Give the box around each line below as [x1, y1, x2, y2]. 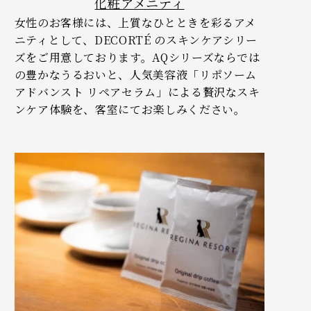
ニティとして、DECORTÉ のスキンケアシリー [14, 31, 258, 48]
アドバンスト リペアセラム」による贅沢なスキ [14, 83, 260, 100]
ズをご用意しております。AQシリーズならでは [14, 49, 260, 65]
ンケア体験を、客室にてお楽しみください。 [14, 101, 246, 117]
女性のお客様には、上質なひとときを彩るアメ [14, 14, 257, 31]
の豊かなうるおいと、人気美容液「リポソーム [14, 66, 258, 83]
